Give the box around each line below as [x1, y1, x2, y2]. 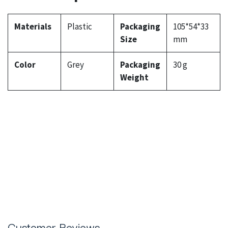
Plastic [67, 21, 92, 33]
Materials [14, 21, 51, 33]
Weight [120, 72, 149, 83]
